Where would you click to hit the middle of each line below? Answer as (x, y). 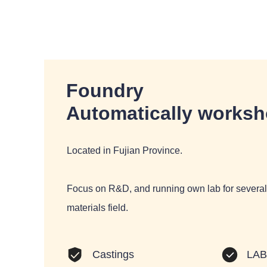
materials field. (98, 207)
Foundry (108, 90)
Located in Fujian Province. (125, 150)
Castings (113, 255)
